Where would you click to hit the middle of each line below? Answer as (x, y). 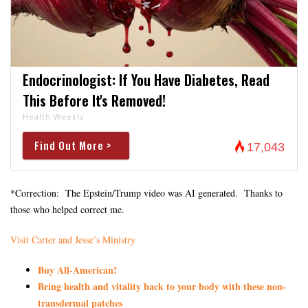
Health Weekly (53, 116)
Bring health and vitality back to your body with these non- (162, 286)
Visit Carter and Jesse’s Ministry (73, 239)
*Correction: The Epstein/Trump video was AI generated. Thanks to (146, 192)
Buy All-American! (77, 269)
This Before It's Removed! (94, 100)
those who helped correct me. (67, 209)
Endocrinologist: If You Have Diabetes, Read (146, 79)
